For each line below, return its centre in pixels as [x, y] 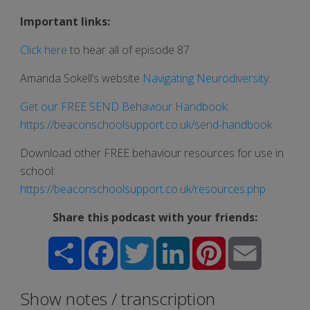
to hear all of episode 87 [128, 49]
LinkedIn [208, 241]
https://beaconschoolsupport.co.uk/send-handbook [146, 124]
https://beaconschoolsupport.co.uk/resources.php [143, 189]
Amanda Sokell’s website [81, 78]
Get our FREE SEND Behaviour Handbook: [125, 106]
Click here [44, 49]
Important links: [65, 21]
